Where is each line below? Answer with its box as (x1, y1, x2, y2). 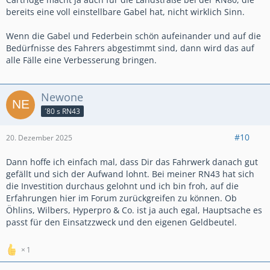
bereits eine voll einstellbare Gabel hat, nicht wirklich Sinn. (6, 6, 245, 17)
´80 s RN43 (45, 105, 80, 116)
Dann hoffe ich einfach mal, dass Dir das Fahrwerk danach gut (6, 156, 258, 168)
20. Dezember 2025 (6, 133, 72, 143)
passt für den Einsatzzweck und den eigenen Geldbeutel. (6, 216, 237, 228)
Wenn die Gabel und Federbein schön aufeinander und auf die (6, 30, 261, 42)
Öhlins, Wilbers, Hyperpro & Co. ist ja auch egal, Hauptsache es (6, 204, 262, 216)
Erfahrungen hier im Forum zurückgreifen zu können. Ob (6, 192, 237, 204)
